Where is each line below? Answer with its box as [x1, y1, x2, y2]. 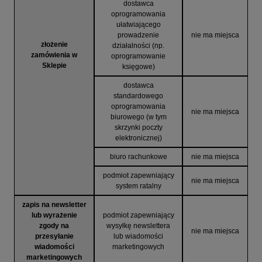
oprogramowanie [111, 52, 166, 61]
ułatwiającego [116, 20, 161, 29]
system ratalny [115, 182, 161, 191]
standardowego [113, 92, 163, 101]
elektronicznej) [115, 134, 162, 143]
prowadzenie [118, 31, 159, 40]
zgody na [39, 222, 69, 230]
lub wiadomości [113, 232, 163, 241]
